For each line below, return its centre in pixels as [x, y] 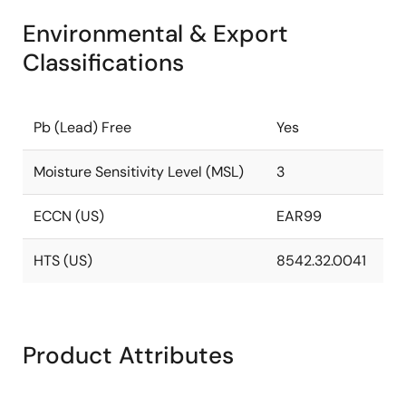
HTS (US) [63, 261]
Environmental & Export [155, 34]
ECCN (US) [69, 216]
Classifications [103, 63]
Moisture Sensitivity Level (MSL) [139, 172]
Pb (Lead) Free [82, 127]
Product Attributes [128, 355]
